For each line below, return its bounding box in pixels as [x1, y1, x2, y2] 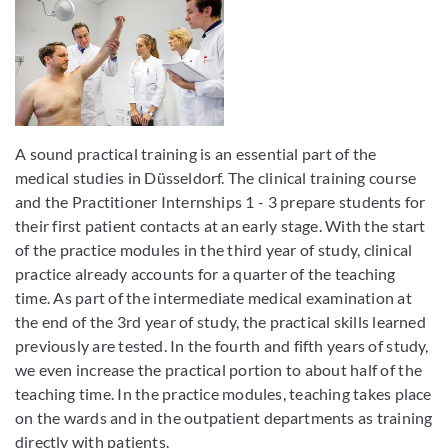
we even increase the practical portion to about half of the [15, 360, 422, 380]
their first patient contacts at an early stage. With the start [15, 216, 426, 236]
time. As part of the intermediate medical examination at [15, 288, 412, 308]
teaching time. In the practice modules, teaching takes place [15, 384, 432, 404]
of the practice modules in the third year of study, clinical [15, 240, 413, 260]
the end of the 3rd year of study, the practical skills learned [15, 312, 426, 332]
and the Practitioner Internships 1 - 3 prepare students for [15, 192, 426, 212]
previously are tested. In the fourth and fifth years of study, [15, 336, 429, 356]
